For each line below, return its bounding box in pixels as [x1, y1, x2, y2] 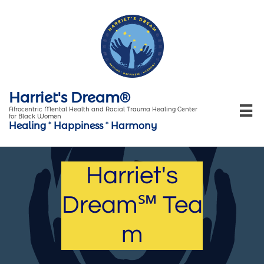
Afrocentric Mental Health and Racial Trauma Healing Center [9, 105, 197, 113]
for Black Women [9, 113, 61, 120]
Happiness [54, 120, 103, 131]
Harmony [111, 120, 157, 131]
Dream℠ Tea [61, 193, 203, 218]
